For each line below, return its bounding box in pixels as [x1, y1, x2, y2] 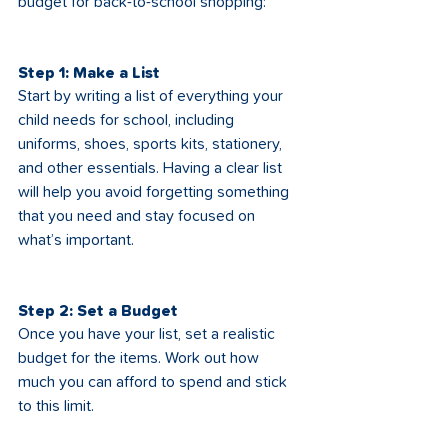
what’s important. [18, 232, 134, 248]
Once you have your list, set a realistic [18, 326, 279, 342]
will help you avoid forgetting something [18, 184, 293, 200]
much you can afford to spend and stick [18, 374, 291, 390]
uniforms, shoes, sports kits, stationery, [18, 136, 286, 152]
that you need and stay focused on [18, 208, 259, 224]
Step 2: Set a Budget [18, 303, 178, 319]
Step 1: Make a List [18, 65, 160, 81]
